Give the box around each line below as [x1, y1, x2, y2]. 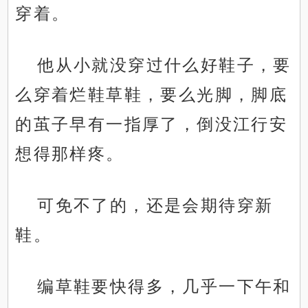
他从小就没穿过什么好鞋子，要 [37, 56, 291, 75]
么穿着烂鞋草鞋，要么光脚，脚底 [15, 85, 288, 104]
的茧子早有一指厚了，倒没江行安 [15, 115, 288, 134]
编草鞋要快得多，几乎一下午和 [37, 277, 291, 296]
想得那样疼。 [15, 144, 124, 164]
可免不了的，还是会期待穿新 [37, 196, 274, 215]
